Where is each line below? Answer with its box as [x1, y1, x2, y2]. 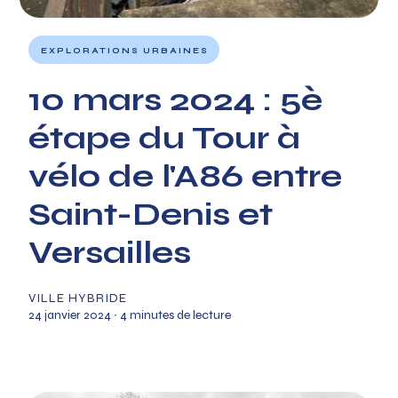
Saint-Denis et [28, 195, 274, 234]
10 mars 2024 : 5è [28, 81, 323, 119]
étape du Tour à [28, 119, 301, 157]
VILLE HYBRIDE [28, 291, 128, 306]
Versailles [28, 234, 192, 272]
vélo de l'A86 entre [28, 157, 343, 195]
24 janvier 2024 [28, 307, 112, 322]
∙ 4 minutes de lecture [111, 307, 232, 322]
